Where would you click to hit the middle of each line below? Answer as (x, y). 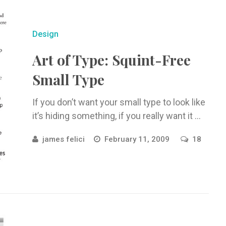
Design (45, 34)
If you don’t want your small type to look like (119, 102)
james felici (63, 139)
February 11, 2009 (138, 139)
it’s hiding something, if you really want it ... (116, 116)
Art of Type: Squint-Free (111, 60)
